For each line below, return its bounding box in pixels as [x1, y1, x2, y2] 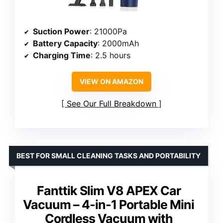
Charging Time [33, 50, 91, 60]
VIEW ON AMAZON [80, 77, 143, 86]
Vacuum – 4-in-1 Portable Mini [23, 197, 194, 212]
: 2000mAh [98, 38, 139, 48]
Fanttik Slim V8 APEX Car [36, 183, 181, 198]
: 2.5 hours [91, 50, 130, 60]
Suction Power [33, 26, 90, 36]
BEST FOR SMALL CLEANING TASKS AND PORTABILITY [16, 151, 201, 160]
